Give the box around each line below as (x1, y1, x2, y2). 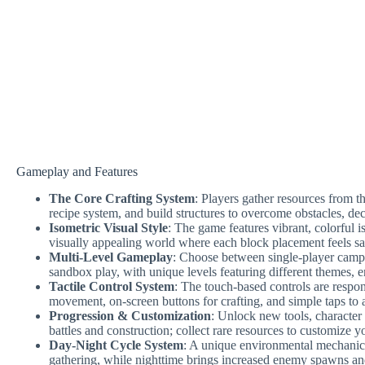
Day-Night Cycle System (49, 337, 183, 352)
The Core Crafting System (49, 191, 195, 205)
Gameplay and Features (16, 165, 138, 178)
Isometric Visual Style (49, 220, 168, 235)
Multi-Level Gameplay (49, 249, 173, 264)
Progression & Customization (49, 308, 211, 323)
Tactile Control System (49, 279, 174, 293)
